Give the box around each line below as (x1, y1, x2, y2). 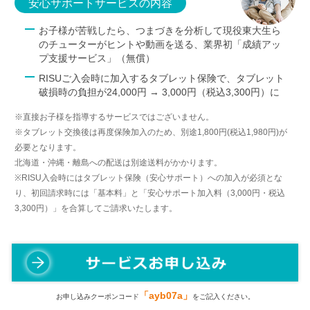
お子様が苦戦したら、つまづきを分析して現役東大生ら (39, 24, 282, 36)
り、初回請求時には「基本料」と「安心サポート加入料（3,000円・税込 (15, 188, 286, 198)
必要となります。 (15, 142, 82, 152)
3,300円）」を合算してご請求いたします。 (15, 203, 178, 213)
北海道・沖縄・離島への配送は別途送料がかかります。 (15, 157, 223, 167)
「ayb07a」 (138, 290, 192, 302)
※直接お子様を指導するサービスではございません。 (15, 111, 215, 122)
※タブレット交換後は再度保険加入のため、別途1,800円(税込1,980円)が (15, 127, 288, 137)
